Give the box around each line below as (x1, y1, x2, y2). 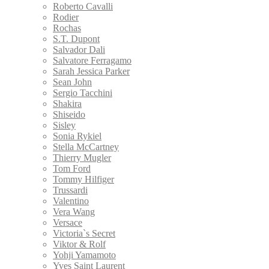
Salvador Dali (53, 44, 105, 55)
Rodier (53, 11, 79, 22)
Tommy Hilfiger (53, 174, 114, 184)
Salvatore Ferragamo (53, 55, 131, 65)
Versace (53, 217, 82, 228)
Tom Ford (53, 163, 91, 174)
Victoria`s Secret (53, 228, 115, 238)
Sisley (53, 119, 76, 130)
